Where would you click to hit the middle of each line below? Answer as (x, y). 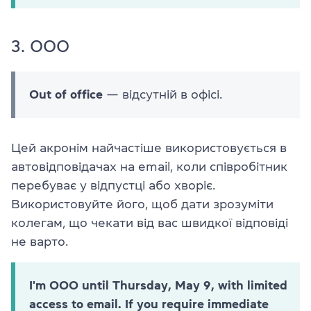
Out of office (66, 94)
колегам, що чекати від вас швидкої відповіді (150, 222)
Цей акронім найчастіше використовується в (149, 148)
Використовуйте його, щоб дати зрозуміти (142, 204)
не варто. (40, 241)
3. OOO (40, 46)
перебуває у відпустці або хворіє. (113, 185)
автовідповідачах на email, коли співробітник (149, 166)
